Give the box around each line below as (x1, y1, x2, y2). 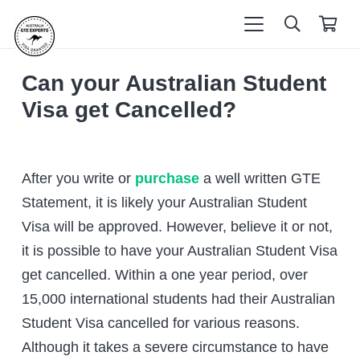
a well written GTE (199, 170, 321, 186)
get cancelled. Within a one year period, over (22, 267, 308, 283)
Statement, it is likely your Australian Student (22, 194, 307, 211)
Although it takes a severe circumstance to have (22, 339, 329, 355)
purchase (135, 170, 199, 186)
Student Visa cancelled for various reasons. (22, 315, 300, 331)
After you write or (22, 170, 135, 186)
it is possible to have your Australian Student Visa (22, 243, 337, 259)
